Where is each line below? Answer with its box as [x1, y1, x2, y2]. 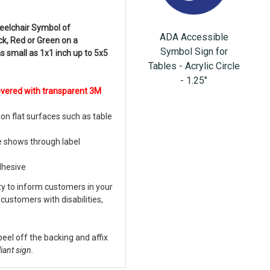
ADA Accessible [159, 31, 228, 43]
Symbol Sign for [160, 46, 228, 57]
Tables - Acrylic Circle [148, 60, 240, 72]
